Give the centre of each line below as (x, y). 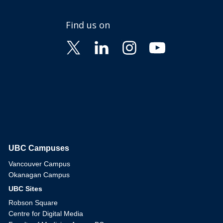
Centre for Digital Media (46, 214)
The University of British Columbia (117, 149)
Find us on (88, 25)
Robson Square (33, 203)
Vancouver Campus (40, 164)
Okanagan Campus (39, 175)
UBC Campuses (39, 148)
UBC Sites (26, 189)
